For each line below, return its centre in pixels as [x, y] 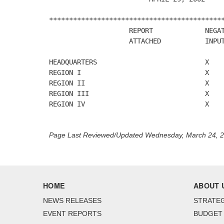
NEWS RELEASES [72, 201]
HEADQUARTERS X [129, 62]
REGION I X [129, 73]
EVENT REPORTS [72, 214]
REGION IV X [129, 104]
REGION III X [129, 94]
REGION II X [129, 83]
